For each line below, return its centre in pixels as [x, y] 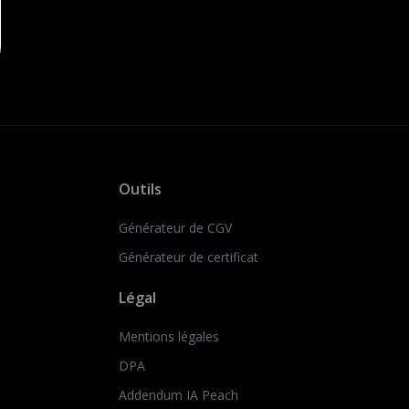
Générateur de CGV [175, 228]
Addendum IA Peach [178, 395]
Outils [140, 189]
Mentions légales [169, 336]
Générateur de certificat [189, 257]
